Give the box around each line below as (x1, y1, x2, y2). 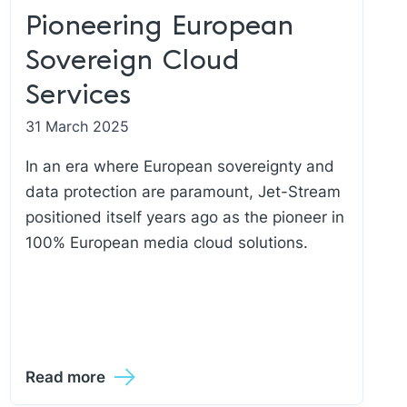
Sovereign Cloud (25, 46, 240, 76)
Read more (25, 368, 105, 386)
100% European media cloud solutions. (25, 233, 308, 252)
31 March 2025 (25, 117, 129, 135)
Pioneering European (25, 12, 293, 42)
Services (25, 81, 131, 111)
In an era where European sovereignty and (25, 157, 334, 175)
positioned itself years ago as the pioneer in (25, 208, 344, 226)
